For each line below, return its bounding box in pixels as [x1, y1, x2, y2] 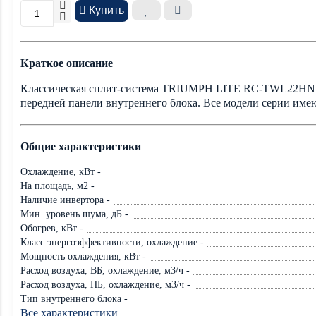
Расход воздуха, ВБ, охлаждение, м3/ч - [20, 265, 190, 276]
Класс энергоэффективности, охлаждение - [20, 237, 204, 248]
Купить [89, 4, 124, 16]
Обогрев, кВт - [20, 223, 83, 233]
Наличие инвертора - [20, 195, 110, 205]
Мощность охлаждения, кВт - [20, 251, 146, 262]
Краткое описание [20, 57, 113, 69]
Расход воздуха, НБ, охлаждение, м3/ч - [20, 279, 190, 290]
